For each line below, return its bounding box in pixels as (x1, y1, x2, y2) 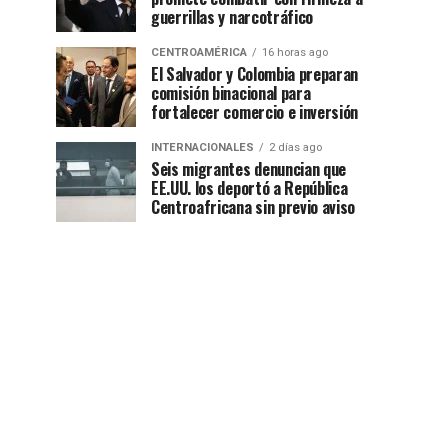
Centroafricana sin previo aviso (151, 195, 356, 220)
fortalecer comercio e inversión (151, 100, 359, 125)
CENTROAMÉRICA (151, 46, 247, 60)
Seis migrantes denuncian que (151, 157, 347, 182)
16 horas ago (262, 46, 328, 60)
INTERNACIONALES (151, 141, 254, 155)
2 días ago (269, 141, 322, 155)
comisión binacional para (151, 81, 311, 106)
